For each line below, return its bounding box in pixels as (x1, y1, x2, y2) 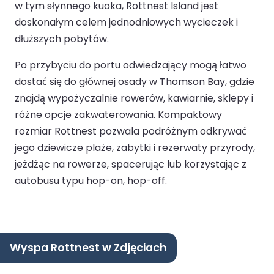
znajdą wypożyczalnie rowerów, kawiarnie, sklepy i (15, 91, 253, 105)
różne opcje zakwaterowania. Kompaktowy (15, 107, 222, 122)
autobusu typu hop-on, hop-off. (15, 173, 167, 188)
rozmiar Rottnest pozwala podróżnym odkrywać (15, 124, 246, 138)
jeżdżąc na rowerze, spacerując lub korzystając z (15, 157, 246, 171)
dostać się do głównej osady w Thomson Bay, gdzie (15, 74, 254, 89)
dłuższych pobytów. (15, 31, 109, 46)
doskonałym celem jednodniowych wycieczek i (15, 15, 238, 29)
